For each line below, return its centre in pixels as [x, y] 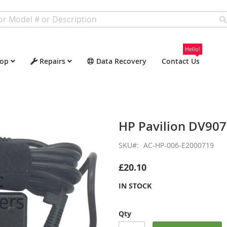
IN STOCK [135, 186]
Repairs [52, 61]
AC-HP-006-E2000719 [179, 145]
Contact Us [181, 61]
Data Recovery [121, 61]
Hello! [193, 49]
